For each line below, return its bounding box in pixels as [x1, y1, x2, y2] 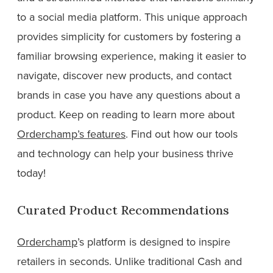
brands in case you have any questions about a [17, 87, 240, 103]
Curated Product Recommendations [17, 202, 229, 218]
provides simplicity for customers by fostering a [17, 29, 241, 44]
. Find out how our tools [126, 126, 238, 142]
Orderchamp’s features [17, 126, 126, 142]
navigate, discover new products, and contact [17, 68, 232, 83]
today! [17, 165, 46, 181]
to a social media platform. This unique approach [17, 9, 247, 25]
